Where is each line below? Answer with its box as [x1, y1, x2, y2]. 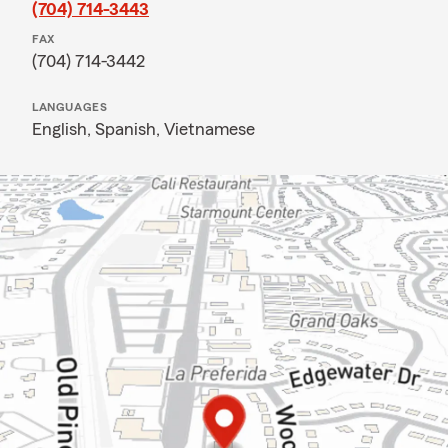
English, [32, 120, 95, 138]
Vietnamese [164, 120, 255, 138]
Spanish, [95, 120, 164, 138]
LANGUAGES [32, 101, 108, 113]
